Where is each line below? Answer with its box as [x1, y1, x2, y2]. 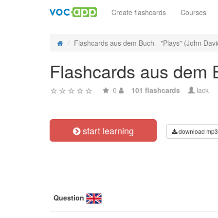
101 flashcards [131, 85, 180, 95]
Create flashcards [111, 7, 166, 17]
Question [54, 193, 84, 202]
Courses [181, 7, 206, 17]
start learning [80, 124, 134, 137]
